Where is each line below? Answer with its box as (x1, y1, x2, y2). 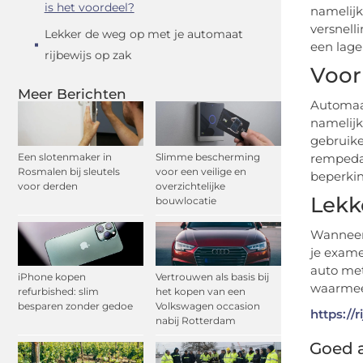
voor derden (18, 179, 78, 192)
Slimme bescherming (156, 150, 260, 163)
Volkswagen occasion (156, 299, 260, 312)
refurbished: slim (18, 284, 99, 297)
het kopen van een (156, 284, 246, 297)
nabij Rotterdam (156, 314, 236, 327)
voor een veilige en (156, 164, 246, 177)
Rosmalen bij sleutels (18, 164, 120, 177)
